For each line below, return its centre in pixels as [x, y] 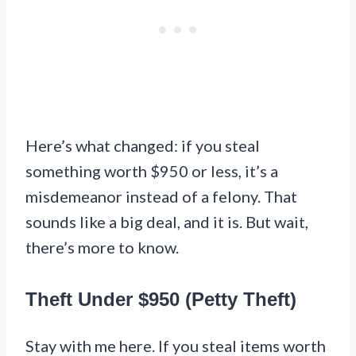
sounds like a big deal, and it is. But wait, [167, 221]
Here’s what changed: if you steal [143, 145]
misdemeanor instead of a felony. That [161, 196]
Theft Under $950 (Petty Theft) [161, 299]
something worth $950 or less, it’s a [152, 170]
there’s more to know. [102, 247]
